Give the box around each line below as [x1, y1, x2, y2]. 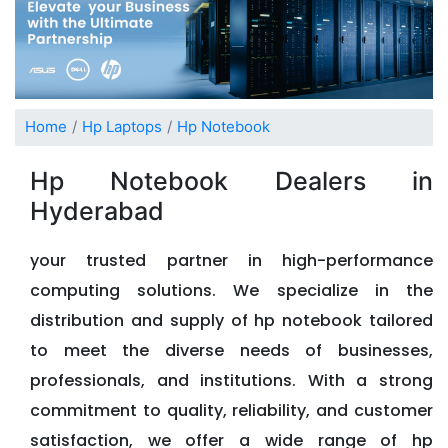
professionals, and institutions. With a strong [30, 368, 433, 392]
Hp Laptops [82, 117, 162, 137]
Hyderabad [30, 195, 164, 226]
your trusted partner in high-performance [30, 248, 433, 272]
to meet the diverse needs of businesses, [30, 338, 433, 362]
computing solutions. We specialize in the [30, 278, 433, 302]
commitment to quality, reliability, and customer [30, 398, 433, 422]
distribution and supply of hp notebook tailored [30, 308, 433, 332]
